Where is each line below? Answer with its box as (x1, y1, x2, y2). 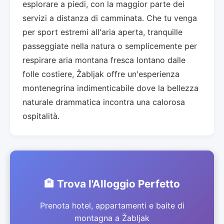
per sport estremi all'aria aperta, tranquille (22, 26, 182, 37)
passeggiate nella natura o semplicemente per (22, 40, 197, 51)
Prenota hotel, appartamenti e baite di (39, 200, 184, 210)
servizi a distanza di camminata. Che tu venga (22, 12, 197, 23)
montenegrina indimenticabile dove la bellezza (22, 82, 198, 93)
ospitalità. (22, 110, 59, 121)
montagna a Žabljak (74, 212, 149, 223)
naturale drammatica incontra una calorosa (22, 96, 185, 107)
